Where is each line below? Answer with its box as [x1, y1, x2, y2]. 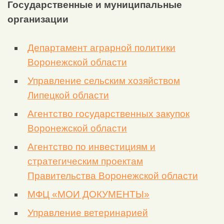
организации [7, 14, 68, 25]
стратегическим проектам [27, 156, 143, 167]
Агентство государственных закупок [27, 108, 189, 119]
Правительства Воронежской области [27, 170, 198, 181]
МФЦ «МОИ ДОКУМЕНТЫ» [27, 189, 149, 200]
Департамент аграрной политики [27, 42, 175, 53]
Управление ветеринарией [27, 207, 148, 218]
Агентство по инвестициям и [27, 141, 155, 152]
